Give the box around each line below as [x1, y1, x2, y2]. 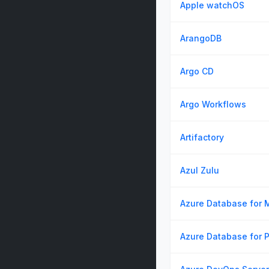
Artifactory [180, 132, 224, 142]
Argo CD [180, 66, 214, 76]
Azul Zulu [180, 165, 219, 175]
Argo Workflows [180, 99, 246, 109]
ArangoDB [180, 33, 222, 43]
